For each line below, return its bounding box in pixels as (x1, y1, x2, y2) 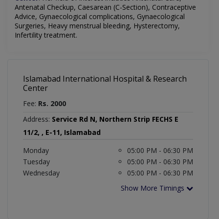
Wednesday (23, 168, 60, 178)
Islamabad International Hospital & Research (23, 73, 187, 85)
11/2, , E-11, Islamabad (23, 128, 101, 137)
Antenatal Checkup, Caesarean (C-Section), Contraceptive (15, 2, 196, 12)
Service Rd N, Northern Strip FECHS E (52, 114, 178, 124)
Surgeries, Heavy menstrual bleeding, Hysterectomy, (15, 21, 180, 31)
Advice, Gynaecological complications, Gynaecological (15, 12, 185, 22)
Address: (23, 114, 50, 124)
